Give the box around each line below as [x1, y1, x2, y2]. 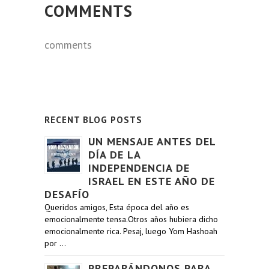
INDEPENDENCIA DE [88, 161, 190, 175]
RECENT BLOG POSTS [44, 114, 142, 125]
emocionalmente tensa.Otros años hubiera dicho [44, 214, 218, 225]
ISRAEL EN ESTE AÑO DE [88, 174, 215, 188]
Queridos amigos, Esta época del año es [44, 202, 189, 213]
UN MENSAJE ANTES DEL [88, 134, 216, 148]
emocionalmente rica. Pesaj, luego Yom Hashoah [44, 226, 217, 237]
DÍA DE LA [88, 148, 141, 162]
